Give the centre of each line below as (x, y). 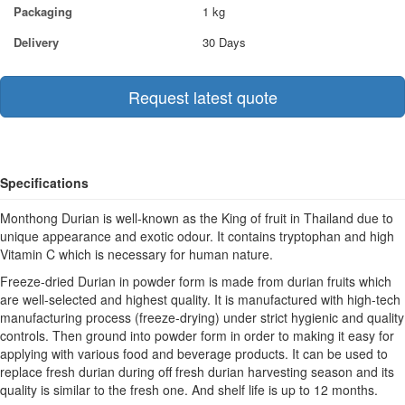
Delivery (36, 42)
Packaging (43, 11)
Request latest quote (202, 97)
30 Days (224, 42)
